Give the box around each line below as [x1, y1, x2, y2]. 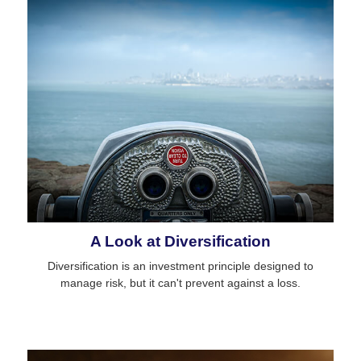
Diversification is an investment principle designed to [48, 259, 313, 273]
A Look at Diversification [90, 233, 271, 251]
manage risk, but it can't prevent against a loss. [60, 276, 301, 290]
